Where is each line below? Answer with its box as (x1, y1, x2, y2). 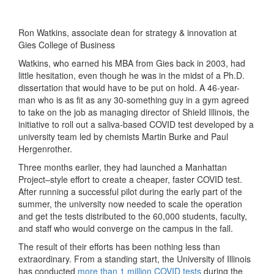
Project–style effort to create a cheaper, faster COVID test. (18, 172, 242, 185)
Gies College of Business (18, 38, 115, 51)
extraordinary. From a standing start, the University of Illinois (18, 252, 251, 265)
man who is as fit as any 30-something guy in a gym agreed (18, 93, 249, 106)
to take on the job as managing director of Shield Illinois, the (18, 105, 250, 118)
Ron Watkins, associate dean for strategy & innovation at (18, 26, 237, 39)
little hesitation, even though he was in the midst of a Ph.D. (18, 68, 245, 81)
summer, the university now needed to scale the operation (18, 197, 242, 210)
